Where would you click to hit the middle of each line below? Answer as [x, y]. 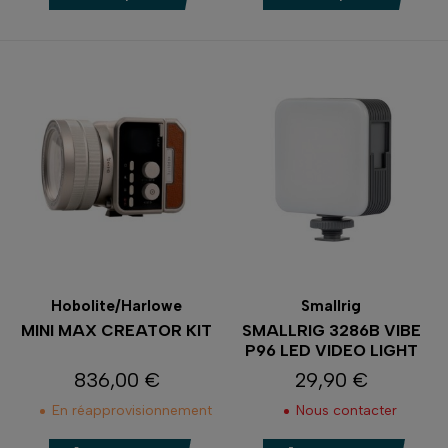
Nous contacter [346, 410]
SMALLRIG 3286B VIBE [331, 330]
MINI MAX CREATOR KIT [117, 330]
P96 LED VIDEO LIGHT [331, 350]
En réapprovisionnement [131, 410]
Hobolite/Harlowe [117, 305]
